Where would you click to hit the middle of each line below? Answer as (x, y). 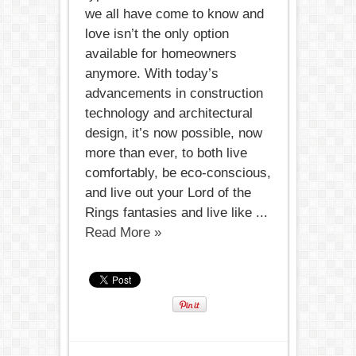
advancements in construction (174, 93)
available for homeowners (161, 54)
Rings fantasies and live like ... (176, 213)
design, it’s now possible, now (173, 133)
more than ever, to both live (166, 153)
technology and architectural (168, 113)
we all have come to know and (174, 14)
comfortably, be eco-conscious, (178, 173)
